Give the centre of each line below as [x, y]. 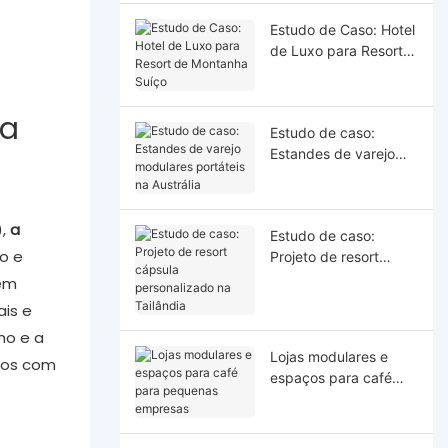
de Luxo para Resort [336, 50]
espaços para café [330, 377]
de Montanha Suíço [332, 71]
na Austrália [307, 195]
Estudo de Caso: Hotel [342, 29]
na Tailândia [308, 298]
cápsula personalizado [343, 277]
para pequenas [319, 398]
